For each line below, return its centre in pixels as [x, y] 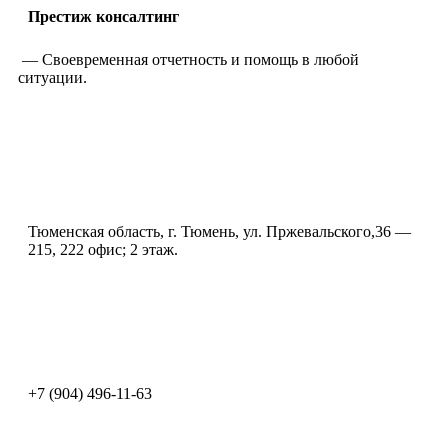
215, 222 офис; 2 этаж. [103, 249]
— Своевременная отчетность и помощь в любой [188, 59]
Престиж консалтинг [103, 16]
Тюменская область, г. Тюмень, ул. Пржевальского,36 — [219, 231]
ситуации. [52, 77]
